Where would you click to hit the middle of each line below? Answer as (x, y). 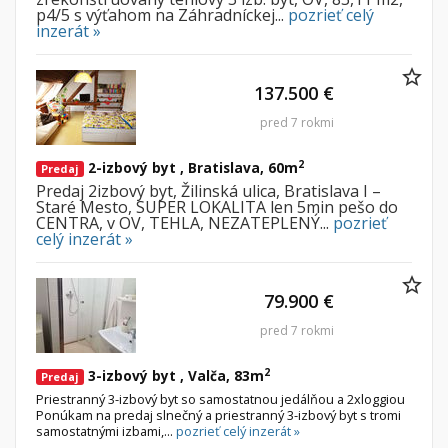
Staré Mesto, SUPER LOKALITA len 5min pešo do (217, 207)
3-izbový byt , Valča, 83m (174, 376)
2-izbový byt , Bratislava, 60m (191, 168)
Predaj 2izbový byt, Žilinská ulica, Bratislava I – (208, 191)
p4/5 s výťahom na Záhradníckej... (162, 15)
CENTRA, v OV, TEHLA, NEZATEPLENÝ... (184, 223)
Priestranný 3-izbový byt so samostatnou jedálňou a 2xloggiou (220, 399)
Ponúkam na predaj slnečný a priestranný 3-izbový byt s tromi (218, 415)
